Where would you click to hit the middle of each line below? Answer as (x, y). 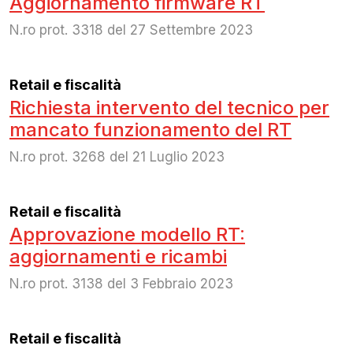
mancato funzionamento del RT (150, 129)
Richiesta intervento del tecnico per (169, 107)
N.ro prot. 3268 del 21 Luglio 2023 (117, 156)
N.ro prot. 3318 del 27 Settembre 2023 (131, 30)
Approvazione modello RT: (127, 234)
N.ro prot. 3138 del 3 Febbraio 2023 (121, 283)
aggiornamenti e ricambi (118, 256)
